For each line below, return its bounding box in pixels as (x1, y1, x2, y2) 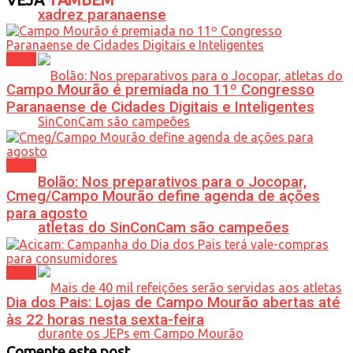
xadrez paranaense (38, 6, 166, 24)
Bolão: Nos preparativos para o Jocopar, (38, 173, 307, 191)
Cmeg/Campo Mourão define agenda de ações (6, 188, 320, 205)
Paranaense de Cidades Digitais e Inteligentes (6, 98, 314, 116)
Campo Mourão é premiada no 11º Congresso (6, 80, 314, 98)
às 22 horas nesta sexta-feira (6, 311, 204, 329)
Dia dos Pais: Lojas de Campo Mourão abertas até (6, 294, 340, 312)
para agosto (6, 205, 87, 222)
